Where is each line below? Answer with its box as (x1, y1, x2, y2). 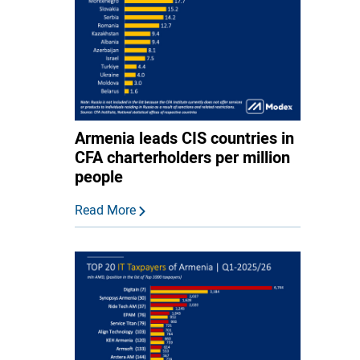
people (74, 167, 123, 186)
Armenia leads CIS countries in (74, 129, 294, 148)
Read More (74, 202, 139, 218)
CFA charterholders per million (74, 148, 290, 167)
